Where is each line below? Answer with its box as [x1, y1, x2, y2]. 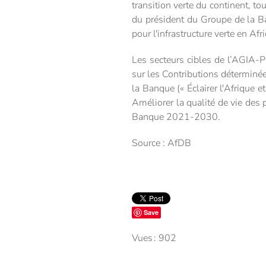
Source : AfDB [132, 136, 191, 150]
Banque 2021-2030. [132, 110, 220, 123]
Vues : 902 [132, 231, 176, 245]
